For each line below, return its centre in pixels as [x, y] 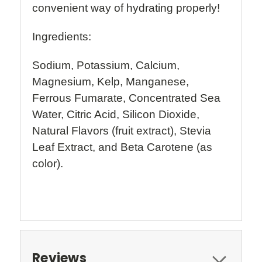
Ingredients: [62, 36]
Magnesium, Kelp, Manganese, [111, 81]
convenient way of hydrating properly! [126, 8]
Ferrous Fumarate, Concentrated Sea [126, 98]
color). [48, 163]
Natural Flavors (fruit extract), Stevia [122, 130]
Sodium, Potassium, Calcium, [106, 65]
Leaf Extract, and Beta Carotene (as [122, 147]
